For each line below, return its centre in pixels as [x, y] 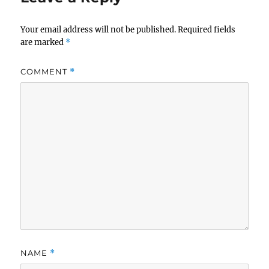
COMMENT [45, 71]
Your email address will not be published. [98, 29]
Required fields [207, 29]
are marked [43, 42]
